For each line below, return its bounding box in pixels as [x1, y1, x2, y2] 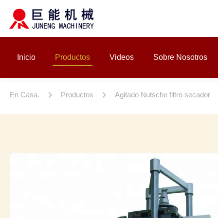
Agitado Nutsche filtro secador [115, 91, 210, 99]
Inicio [17, 53, 36, 61]
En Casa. [10, 91, 39, 99]
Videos [109, 53, 134, 61]
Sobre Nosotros [153, 53, 207, 61]
